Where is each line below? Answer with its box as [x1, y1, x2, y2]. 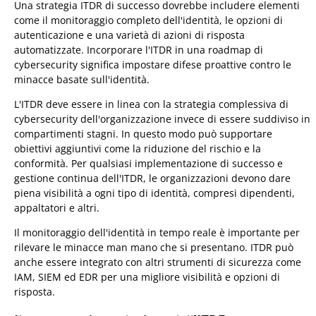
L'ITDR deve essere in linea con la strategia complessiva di [14, 97, 288, 111]
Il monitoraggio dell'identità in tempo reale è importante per [14, 225, 300, 239]
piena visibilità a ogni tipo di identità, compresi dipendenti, [14, 186, 295, 200]
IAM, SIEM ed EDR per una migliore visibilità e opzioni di [14, 269, 280, 284]
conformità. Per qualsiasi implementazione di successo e [14, 156, 283, 170]
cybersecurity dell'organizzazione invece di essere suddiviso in [14, 111, 310, 126]
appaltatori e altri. [14, 200, 99, 214]
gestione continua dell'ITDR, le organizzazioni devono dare [14, 171, 291, 185]
